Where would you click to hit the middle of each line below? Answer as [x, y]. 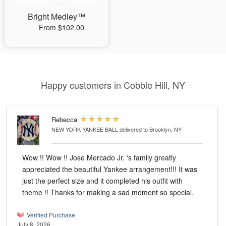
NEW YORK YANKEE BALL [85, 129]
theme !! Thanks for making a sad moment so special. [122, 192]
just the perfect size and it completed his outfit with [82, 181]
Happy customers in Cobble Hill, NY [113, 85]
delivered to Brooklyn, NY [151, 129]
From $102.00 [61, 27]
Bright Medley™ [56, 17]
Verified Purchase [51, 215]
